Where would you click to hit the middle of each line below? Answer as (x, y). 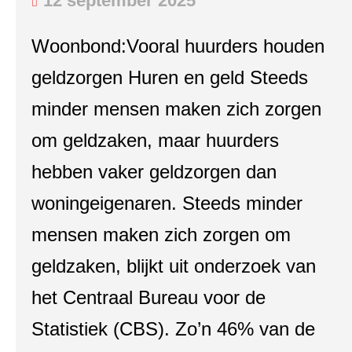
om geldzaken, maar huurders (155, 140)
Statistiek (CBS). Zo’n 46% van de (173, 329)
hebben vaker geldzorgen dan (154, 172)
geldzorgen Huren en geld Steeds (170, 77)
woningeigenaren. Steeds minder (167, 203)
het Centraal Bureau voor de (148, 297)
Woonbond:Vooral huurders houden (178, 46)
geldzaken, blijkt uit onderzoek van (174, 266)
